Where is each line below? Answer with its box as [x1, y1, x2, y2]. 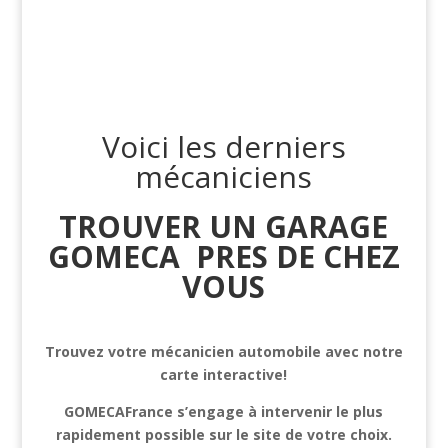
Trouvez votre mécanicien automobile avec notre [44, 341, 403, 361]
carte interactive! [160, 364, 288, 384]
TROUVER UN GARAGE [59, 205, 389, 247]
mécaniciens [135, 155, 313, 197]
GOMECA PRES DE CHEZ [47, 235, 400, 277]
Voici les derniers [101, 125, 346, 167]
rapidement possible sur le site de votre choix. [55, 424, 392, 444]
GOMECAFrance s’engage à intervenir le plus [64, 401, 384, 421]
